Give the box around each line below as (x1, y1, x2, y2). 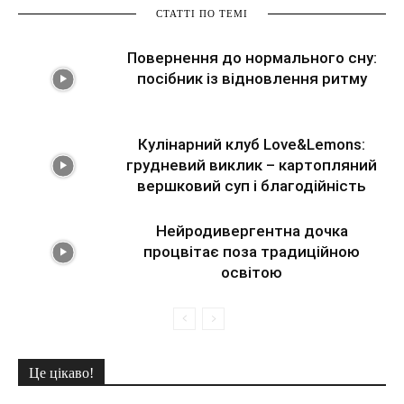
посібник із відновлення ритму (136, 69, 367, 88)
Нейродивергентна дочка (155, 222, 348, 241)
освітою (221, 263, 282, 282)
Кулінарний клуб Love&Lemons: (138, 135, 365, 154)
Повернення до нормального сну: (126, 49, 377, 68)
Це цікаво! (29, 365, 94, 381)
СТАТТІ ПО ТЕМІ (156, 8, 248, 20)
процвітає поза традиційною (143, 243, 360, 262)
